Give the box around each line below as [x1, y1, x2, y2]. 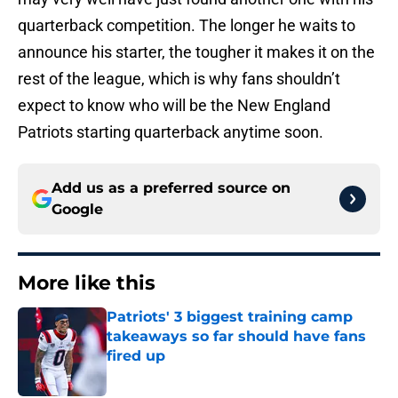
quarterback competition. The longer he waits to [18, 16, 355, 36]
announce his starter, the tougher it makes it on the [18, 43, 375, 62]
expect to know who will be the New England [18, 96, 330, 115]
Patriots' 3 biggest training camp [107, 308, 353, 326]
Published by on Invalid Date [106, 366, 260, 381]
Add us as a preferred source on [52, 179, 291, 197]
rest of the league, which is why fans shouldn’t [18, 69, 340, 89]
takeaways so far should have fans [107, 328, 366, 346]
